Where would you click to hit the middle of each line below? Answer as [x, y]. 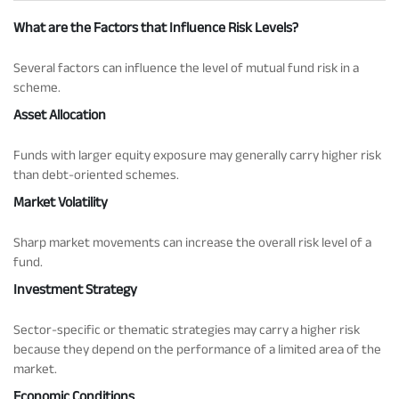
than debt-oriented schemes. [96, 174]
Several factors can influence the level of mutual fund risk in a [186, 67]
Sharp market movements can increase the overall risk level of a [192, 241]
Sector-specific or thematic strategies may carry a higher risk [187, 329]
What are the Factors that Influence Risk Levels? [156, 27]
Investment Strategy [75, 289]
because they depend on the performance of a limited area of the [197, 348]
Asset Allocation [60, 114]
